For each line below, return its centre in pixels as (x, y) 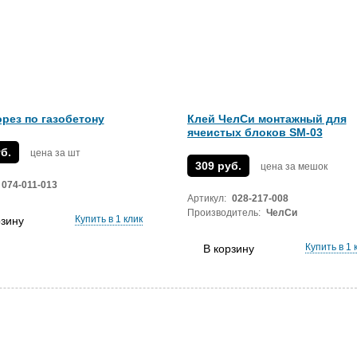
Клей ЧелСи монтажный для (267, 119)
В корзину (228, 249)
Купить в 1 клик (108, 219)
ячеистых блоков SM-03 (255, 132)
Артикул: (206, 198)
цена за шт (55, 153)
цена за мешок (294, 167)
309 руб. (218, 166)
